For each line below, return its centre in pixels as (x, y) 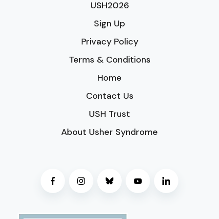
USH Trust (109, 114)
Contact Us (109, 96)
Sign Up (109, 24)
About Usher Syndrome (109, 132)
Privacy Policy (109, 42)
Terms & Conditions (109, 60)
